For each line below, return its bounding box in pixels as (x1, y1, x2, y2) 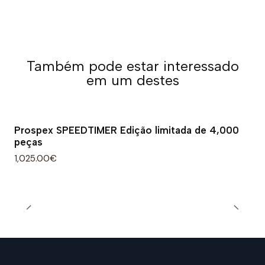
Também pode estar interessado (26, 57, 239, 75)
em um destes (86, 72, 179, 89)
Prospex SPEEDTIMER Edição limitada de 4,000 (14, 124, 239, 137)
